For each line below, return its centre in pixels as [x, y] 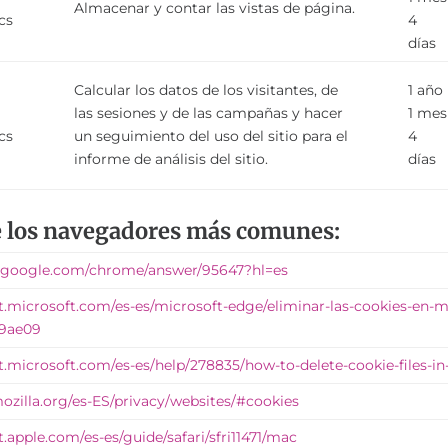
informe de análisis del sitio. [171, 159]
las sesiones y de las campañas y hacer [209, 113]
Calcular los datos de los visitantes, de [206, 90]
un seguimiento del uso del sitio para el [211, 136]
